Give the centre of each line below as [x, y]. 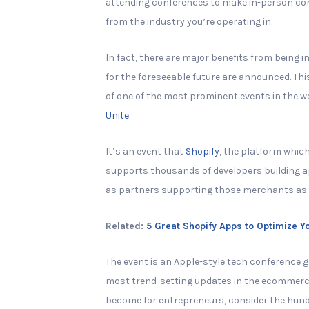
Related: [126, 226]
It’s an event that [146, 151]
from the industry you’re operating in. [189, 21]
